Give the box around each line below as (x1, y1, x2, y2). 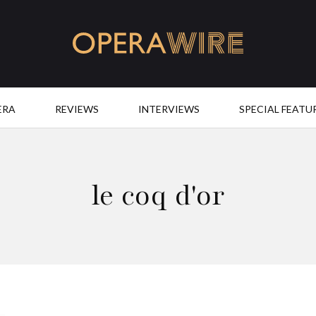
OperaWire (71, 55, 127, 69)
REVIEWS (54, 103, 99, 115)
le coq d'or (90, 176, 226, 214)
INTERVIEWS (138, 103, 200, 115)
